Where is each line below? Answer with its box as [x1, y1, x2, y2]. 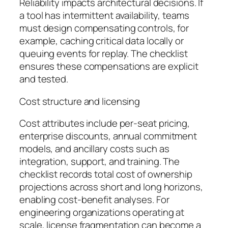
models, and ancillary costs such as [19, 142, 169, 156]
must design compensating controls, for [19, 21, 189, 35]
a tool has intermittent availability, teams [19, 9, 189, 22]
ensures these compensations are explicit [19, 60, 198, 73]
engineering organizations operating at [19, 206, 185, 219]
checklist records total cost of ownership [19, 167, 192, 181]
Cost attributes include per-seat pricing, [19, 117, 190, 130]
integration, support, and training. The [19, 155, 180, 168]
